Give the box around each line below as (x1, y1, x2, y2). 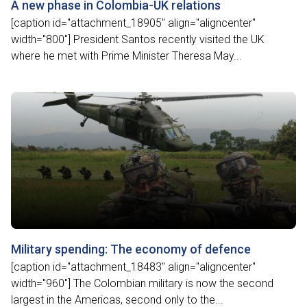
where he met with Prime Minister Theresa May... (11, 49, 242, 62)
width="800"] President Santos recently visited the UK (11, 33, 265, 46)
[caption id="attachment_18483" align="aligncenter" (11, 260, 256, 273)
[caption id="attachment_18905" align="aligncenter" (11, 16, 256, 29)
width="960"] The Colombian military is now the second (11, 277, 273, 290)
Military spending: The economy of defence (11, 242, 251, 256)
